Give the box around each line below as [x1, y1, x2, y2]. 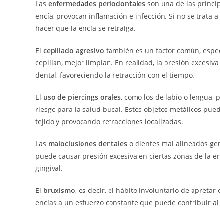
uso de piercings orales [43, 92, 121, 102]
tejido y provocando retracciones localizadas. [35, 117, 183, 127]
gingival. [35, 164, 63, 173]
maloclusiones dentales [48, 139, 127, 149]
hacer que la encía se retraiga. [35, 24, 136, 33]
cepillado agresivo [43, 46, 104, 55]
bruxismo [43, 186, 75, 195]
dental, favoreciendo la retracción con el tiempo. [35, 70, 194, 80]
